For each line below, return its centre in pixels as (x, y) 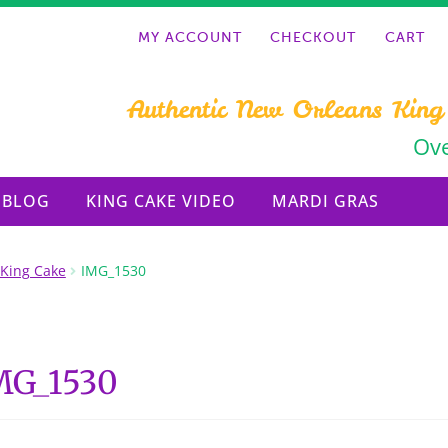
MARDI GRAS (326, 201)
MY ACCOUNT (189, 38)
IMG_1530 (113, 270)
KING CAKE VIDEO (161, 201)
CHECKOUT (313, 38)
